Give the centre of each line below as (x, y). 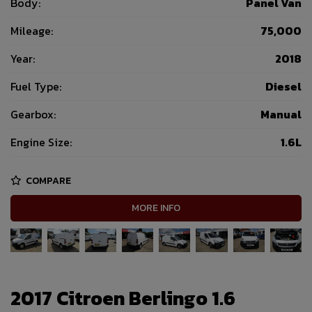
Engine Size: (41, 142)
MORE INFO (156, 208)
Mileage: (32, 31)
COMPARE (47, 180)
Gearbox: (33, 115)
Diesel (283, 87)
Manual (281, 115)
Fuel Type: (36, 87)
